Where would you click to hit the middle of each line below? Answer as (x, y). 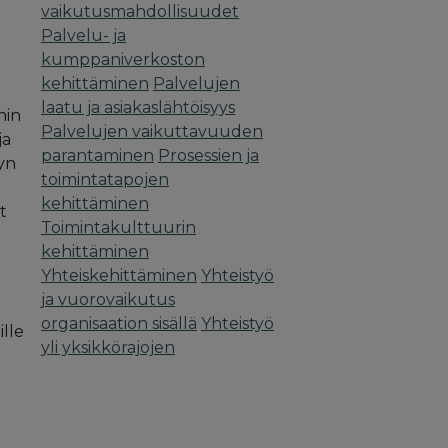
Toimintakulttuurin (118, 228)
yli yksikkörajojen (108, 348)
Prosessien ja (208, 156)
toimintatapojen (105, 180)
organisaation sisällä (119, 324)
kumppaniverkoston (123, 60)
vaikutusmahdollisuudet (140, 12)
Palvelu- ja (83, 36)
